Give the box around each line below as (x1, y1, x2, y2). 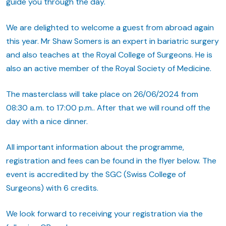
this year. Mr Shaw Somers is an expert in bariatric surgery (6, 35, 219, 46)
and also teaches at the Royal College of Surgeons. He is (6, 49, 212, 60)
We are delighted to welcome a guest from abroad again (6, 22, 214, 33)
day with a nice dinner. (6, 116, 88, 127)
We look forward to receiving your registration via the (6, 208, 203, 219)
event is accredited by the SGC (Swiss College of (6, 168, 186, 180)
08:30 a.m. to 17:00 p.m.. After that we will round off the (6, 102, 210, 113)
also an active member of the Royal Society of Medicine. (6, 63, 211, 74)
